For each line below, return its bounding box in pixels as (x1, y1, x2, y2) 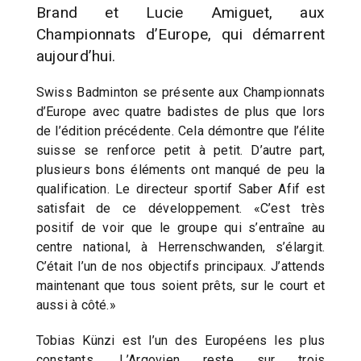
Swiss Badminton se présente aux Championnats (35, 84, 326, 100)
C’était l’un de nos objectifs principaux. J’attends (35, 258, 326, 274)
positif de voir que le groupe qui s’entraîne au (35, 219, 326, 235)
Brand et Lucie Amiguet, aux (35, 2, 326, 22)
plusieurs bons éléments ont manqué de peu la (35, 161, 326, 177)
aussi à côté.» (35, 297, 116, 313)
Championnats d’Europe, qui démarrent (35, 24, 326, 44)
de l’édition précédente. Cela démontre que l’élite (35, 122, 326, 139)
